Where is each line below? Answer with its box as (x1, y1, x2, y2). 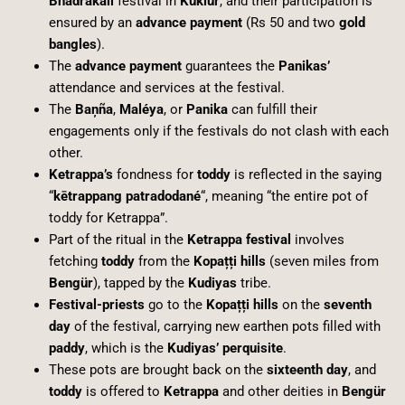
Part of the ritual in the (48, 231, 187, 248)
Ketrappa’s (48, 165, 113, 183)
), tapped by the (92, 274, 188, 291)
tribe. (236, 274, 271, 291)
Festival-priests (48, 296, 145, 313)
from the (134, 252, 193, 269)
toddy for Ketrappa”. (48, 209, 168, 226)
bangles (48, 35, 97, 52)
